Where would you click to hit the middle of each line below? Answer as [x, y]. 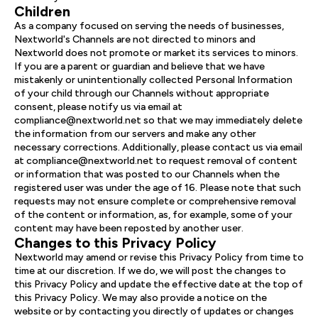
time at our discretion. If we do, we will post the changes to [150, 271]
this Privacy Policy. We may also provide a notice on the [141, 298]
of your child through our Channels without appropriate [142, 93]
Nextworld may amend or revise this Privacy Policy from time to [159, 257]
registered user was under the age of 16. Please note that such [158, 188]
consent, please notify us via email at [98, 107]
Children [42, 11]
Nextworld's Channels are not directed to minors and [135, 39]
